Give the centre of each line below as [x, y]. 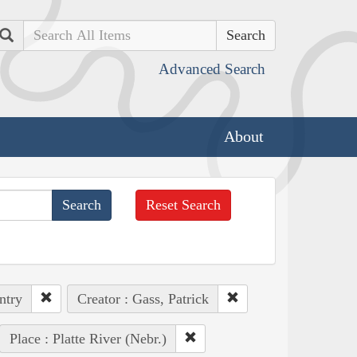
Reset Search [184, 204]
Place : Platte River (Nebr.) [88, 338]
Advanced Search [212, 69]
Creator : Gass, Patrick [143, 298]
